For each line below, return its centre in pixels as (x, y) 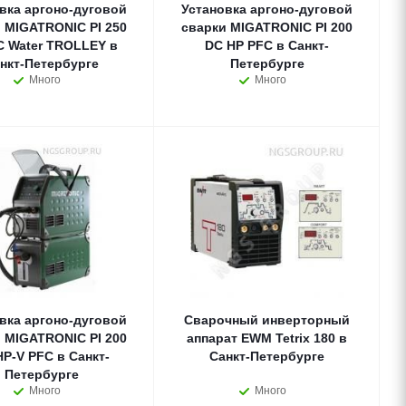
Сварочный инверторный (267, 320)
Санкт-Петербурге (267, 356)
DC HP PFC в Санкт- (267, 45)
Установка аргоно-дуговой (267, 9)
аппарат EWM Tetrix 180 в (267, 338)
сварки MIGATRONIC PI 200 (267, 27)
